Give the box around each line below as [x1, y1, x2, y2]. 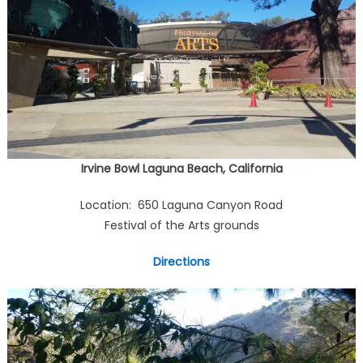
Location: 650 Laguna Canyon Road [80, 197, 283, 213]
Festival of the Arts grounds [104, 217, 259, 233]
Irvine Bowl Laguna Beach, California [80, 160, 283, 177]
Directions [153, 254, 210, 270]
